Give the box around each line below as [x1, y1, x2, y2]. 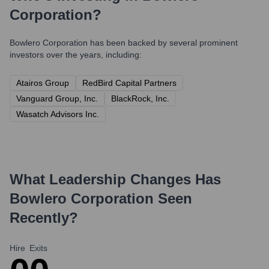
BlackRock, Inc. [111, 94, 169, 103]
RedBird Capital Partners [82, 78, 177, 88]
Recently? [10, 210, 78, 226]
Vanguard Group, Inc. [16, 94, 98, 103]
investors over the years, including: [10, 50, 142, 59]
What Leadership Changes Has [10, 171, 221, 187]
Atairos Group [16, 78, 69, 88]
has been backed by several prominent [88, 38, 238, 47]
